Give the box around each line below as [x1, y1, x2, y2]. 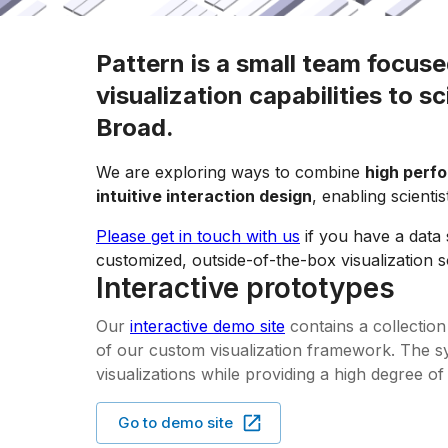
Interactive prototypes [96, 271, 395, 305]
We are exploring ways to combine [96, 162, 360, 182]
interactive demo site [130, 315, 285, 336]
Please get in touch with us [96, 226, 300, 246]
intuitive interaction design [96, 186, 312, 206]
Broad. [96, 113, 174, 142]
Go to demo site [118, 412, 233, 432]
